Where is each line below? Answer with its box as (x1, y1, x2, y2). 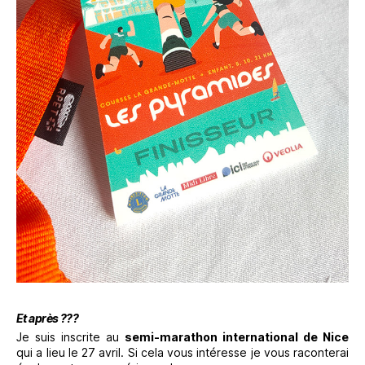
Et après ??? (16, 310, 79, 325)
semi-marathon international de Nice (125, 329, 349, 344)
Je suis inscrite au (16, 329, 125, 344)
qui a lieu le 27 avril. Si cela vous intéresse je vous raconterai (16, 345, 349, 359)
